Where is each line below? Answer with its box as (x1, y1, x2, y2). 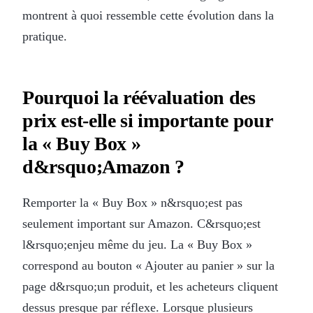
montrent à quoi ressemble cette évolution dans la (22, 8, 274, 22)
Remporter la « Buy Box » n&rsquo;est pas (22, 195, 242, 210)
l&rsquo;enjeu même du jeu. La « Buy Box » (22, 237, 252, 252)
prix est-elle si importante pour (22, 109, 272, 131)
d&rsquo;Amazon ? (22, 155, 184, 177)
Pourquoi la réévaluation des (22, 86, 256, 108)
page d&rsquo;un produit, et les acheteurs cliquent (22, 279, 278, 293)
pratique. (22, 29, 67, 43)
